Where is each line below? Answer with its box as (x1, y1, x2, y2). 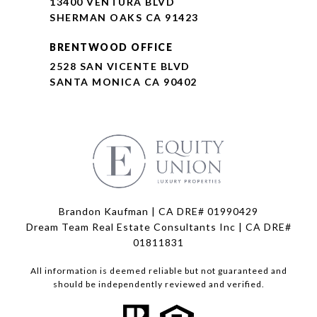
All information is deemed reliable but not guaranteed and (30, 265, 287, 276)
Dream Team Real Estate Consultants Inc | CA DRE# (25, 221, 292, 233)
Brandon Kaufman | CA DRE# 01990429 (59, 205, 258, 217)
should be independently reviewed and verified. (52, 279, 265, 289)
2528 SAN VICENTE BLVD (50, 60, 190, 72)
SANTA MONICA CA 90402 (50, 76, 197, 88)
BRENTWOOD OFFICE (50, 41, 173, 53)
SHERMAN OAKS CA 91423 (50, 11, 199, 23)
